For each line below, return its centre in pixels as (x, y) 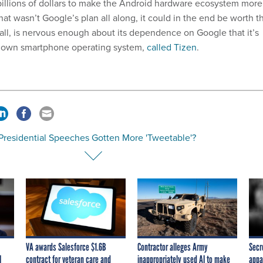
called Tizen (172, 47)
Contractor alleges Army (173, 247)
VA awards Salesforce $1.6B (66, 247)
